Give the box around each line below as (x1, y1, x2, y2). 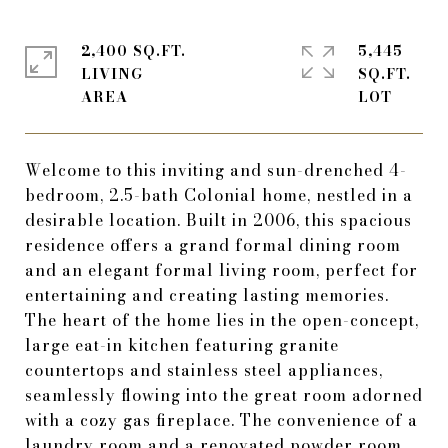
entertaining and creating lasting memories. (25, 283, 389, 307)
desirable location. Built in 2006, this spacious (25, 208, 412, 232)
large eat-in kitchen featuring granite (25, 333, 339, 357)
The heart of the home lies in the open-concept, (25, 308, 419, 332)
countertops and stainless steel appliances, (25, 358, 383, 382)
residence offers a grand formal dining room (25, 233, 401, 257)
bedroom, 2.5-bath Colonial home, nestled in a (25, 183, 413, 207)
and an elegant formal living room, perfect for (25, 258, 418, 282)
